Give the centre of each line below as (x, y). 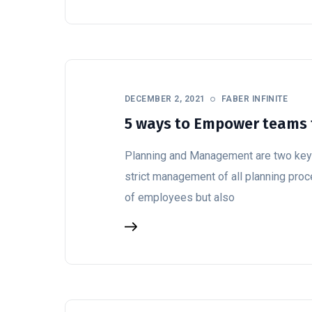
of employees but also (180, 197)
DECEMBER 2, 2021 (165, 99)
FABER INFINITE (255, 99)
